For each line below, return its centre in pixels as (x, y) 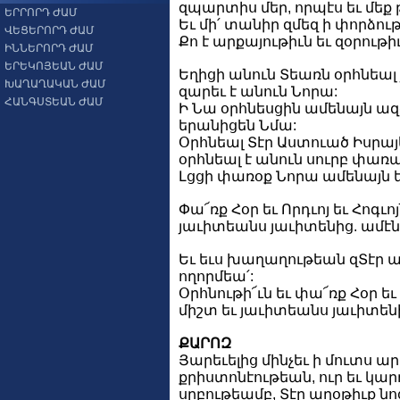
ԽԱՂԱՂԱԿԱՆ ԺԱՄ (55, 84)
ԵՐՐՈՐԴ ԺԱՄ (41, 12)
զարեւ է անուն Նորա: (258, 92)
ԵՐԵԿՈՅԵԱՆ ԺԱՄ (54, 66)
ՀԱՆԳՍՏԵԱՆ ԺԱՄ (54, 102)
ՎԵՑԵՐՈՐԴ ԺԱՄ (50, 30)
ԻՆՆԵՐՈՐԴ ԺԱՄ (49, 48)
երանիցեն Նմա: (237, 126)
